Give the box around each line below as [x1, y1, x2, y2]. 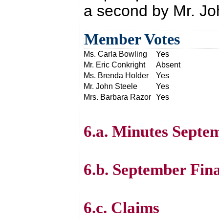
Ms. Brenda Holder [84, 71, 149, 80]
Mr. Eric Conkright [84, 61, 145, 69]
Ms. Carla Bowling [84, 50, 147, 58]
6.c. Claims [84, 198, 159, 217]
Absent [156, 61, 180, 69]
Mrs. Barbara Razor [84, 93, 151, 101]
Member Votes [84, 30, 180, 48]
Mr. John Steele [84, 82, 137, 90]
